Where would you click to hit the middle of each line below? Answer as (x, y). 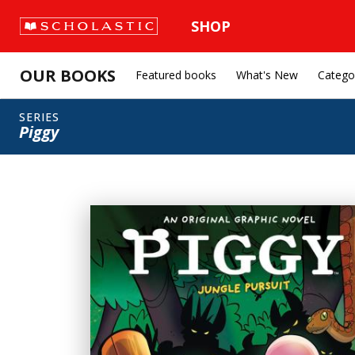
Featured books (176, 75)
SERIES (39, 117)
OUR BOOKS (68, 75)
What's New (267, 75)
